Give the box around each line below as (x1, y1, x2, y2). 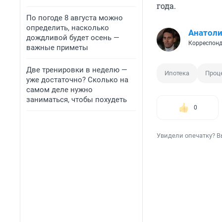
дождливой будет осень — (26, 33, 119, 42)
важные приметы (26, 43, 88, 52)
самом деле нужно (26, 85, 93, 94)
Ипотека (165, 69, 189, 77)
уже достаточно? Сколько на (26, 75, 128, 84)
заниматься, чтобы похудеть (26, 95, 127, 104)
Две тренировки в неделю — (26, 65, 127, 74)
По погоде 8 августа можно (26, 13, 123, 22)
